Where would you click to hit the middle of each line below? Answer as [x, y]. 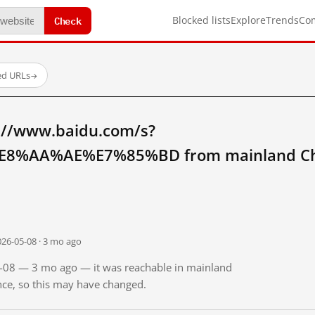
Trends [282, 20]
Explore [248, 20]
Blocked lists [201, 20]
